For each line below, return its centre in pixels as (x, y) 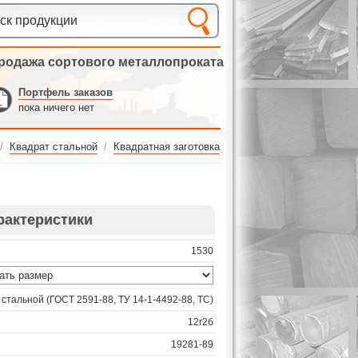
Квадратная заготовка (167, 147)
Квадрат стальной (54, 147)
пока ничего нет (56, 107)
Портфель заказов (66, 92)
